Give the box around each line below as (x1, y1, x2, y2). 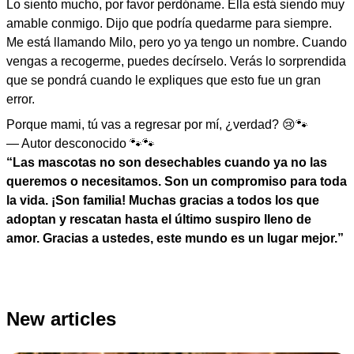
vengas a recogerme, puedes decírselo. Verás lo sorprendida (6, 55, 346, 68)
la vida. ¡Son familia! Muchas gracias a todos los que (6, 194, 319, 207)
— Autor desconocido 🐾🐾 (6, 137, 155, 150)
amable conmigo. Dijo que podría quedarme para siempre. (6, 17, 332, 30)
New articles (6, 308, 116, 330)
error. (6, 92, 35, 106)
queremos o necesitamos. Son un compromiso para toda (6, 175, 347, 188)
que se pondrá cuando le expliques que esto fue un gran (6, 73, 321, 87)
